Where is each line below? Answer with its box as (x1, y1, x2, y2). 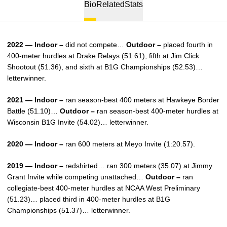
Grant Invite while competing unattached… (7, 173, 145, 181)
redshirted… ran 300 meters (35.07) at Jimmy (63, 162, 212, 170)
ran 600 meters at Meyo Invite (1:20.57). (63, 140, 195, 148)
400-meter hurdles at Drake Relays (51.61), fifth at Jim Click (7, 52, 199, 60)
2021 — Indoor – (7, 96, 63, 104)
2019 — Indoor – (7, 162, 63, 170)
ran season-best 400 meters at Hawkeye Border (63, 96, 219, 104)
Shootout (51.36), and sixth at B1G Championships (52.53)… (7, 63, 203, 71)
